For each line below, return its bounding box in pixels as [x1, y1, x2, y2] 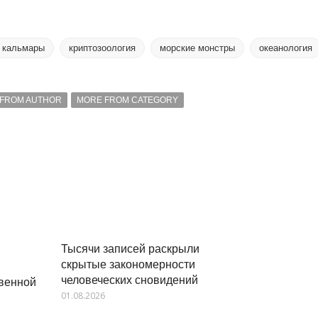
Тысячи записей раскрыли [60, 239, 199, 256]
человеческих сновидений [60, 270, 198, 287]
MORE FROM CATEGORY [76, 95, 178, 105]
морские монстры [159, 43, 235, 53]
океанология [258, 43, 312, 53]
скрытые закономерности [60, 255, 195, 272]
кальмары [1, 43, 45, 53]
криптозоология [68, 43, 136, 53]
